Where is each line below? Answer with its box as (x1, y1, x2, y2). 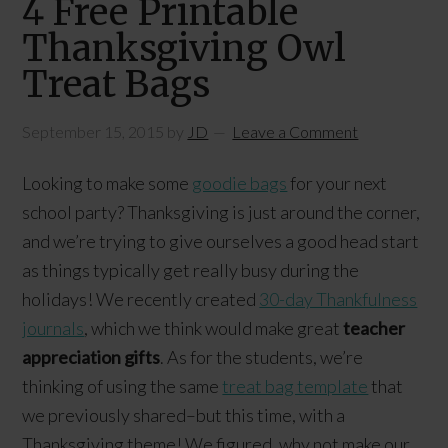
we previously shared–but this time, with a (22, 404, 346, 426)
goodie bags (192, 172, 288, 194)
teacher (343, 317, 406, 339)
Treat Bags (22, 62, 211, 107)
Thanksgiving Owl (22, 26, 347, 71)
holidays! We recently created (22, 288, 260, 310)
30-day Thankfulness (259, 288, 418, 310)
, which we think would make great (84, 317, 344, 339)
